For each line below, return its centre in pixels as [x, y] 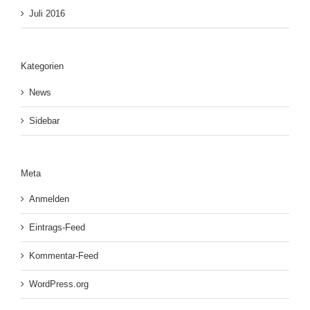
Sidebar [44, 120]
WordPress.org [59, 284]
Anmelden [49, 199]
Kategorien [42, 66]
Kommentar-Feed [64, 255]
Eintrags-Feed [57, 227]
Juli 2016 [47, 14]
